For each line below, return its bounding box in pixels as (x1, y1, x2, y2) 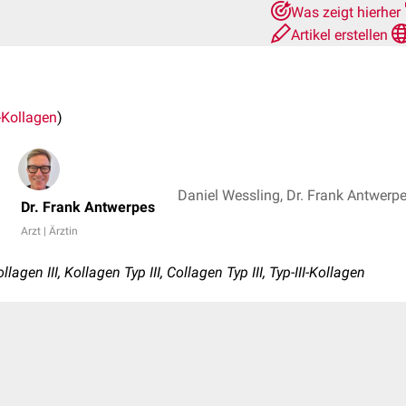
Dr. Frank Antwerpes (21, 198, 155, 216)
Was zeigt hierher (291, 4, 404, 21)
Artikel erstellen (291, 26, 391, 43)
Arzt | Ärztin (21, 225, 78, 237)
